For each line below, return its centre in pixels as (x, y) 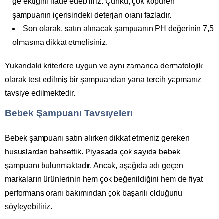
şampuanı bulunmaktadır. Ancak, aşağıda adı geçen (94, 165)
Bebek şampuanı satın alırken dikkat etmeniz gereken (97, 138)
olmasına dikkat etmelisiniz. (60, 42)
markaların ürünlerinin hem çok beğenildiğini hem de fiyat (104, 179)
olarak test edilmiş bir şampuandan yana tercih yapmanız (103, 79)
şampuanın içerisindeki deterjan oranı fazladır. (92, 15)
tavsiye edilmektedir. (40, 93)
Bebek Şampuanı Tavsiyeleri (69, 113)
